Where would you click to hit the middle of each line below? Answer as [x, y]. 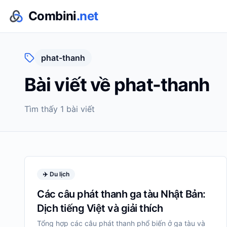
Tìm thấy [42, 109]
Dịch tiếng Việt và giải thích [100, 208]
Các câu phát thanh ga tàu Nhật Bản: [121, 194]
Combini [52, 16]
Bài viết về [69, 85]
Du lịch [60, 174]
